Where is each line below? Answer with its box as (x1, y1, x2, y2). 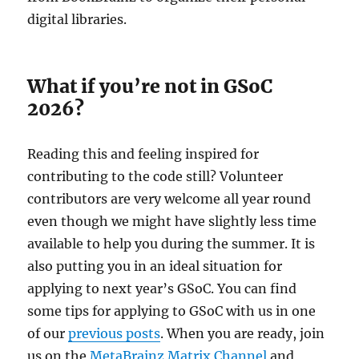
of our (27, 325, 69, 342)
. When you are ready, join (160, 325, 325, 342)
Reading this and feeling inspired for (27, 146, 260, 163)
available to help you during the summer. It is (27, 236, 316, 252)
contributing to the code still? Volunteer (27, 168, 284, 185)
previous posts (68, 325, 161, 342)
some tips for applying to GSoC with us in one (27, 303, 317, 320)
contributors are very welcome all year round (27, 191, 312, 208)
